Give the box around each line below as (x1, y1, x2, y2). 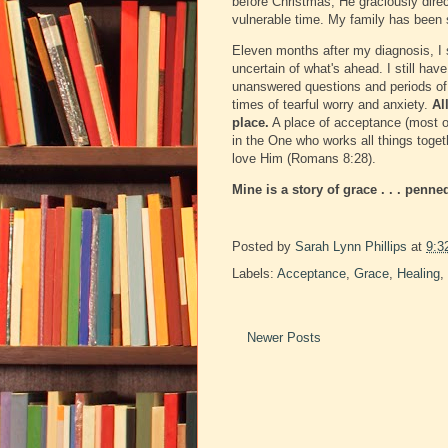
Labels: (232, 266, 277, 282)
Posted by (232, 239, 295, 255)
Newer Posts (247, 330, 321, 346)
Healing (397, 266, 440, 282)
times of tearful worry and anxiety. (232, 97, 432, 113)
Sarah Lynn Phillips (295, 239, 407, 255)
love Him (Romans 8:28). (232, 151, 380, 167)
